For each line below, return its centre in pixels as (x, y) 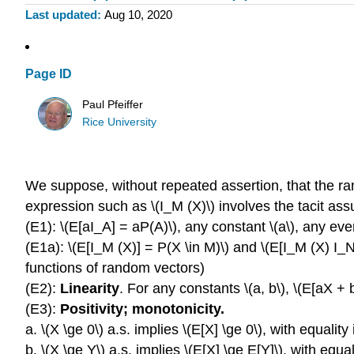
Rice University (120, 122)
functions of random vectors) (115, 268)
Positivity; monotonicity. (142, 309)
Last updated (61, 15)
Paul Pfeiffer (113, 104)
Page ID (49, 74)
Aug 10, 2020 (138, 15)
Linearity (90, 289)
